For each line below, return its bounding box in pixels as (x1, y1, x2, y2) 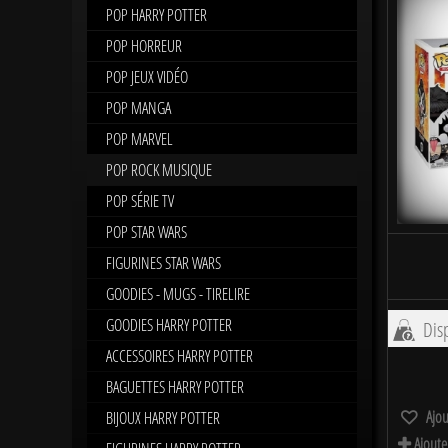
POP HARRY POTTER (106, 3, 207, 26)
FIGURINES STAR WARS (106, 251, 221, 274)
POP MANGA (106, 96, 171, 119)
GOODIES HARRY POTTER (106, 313, 232, 336)
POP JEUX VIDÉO (106, 65, 188, 88)
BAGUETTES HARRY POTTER (106, 375, 244, 398)
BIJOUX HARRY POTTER (106, 406, 220, 429)
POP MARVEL (106, 127, 173, 150)
